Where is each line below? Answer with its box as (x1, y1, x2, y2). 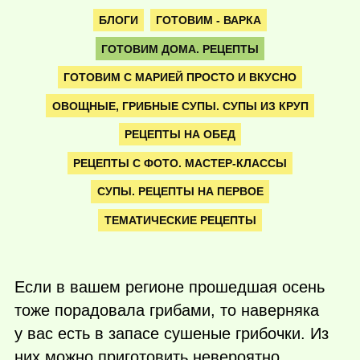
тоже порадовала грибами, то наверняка (14, 301, 319, 320)
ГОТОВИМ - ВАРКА (155, 13, 261, 27)
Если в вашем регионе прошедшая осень (14, 278, 325, 297)
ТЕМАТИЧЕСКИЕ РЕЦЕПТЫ (104, 213, 256, 227)
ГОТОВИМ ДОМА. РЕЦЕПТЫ (101, 42, 259, 55)
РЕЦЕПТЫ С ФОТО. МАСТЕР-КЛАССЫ (73, 156, 287, 170)
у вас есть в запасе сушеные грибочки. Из (14, 325, 329, 343)
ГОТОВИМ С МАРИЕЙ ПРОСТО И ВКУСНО (63, 71, 297, 84)
